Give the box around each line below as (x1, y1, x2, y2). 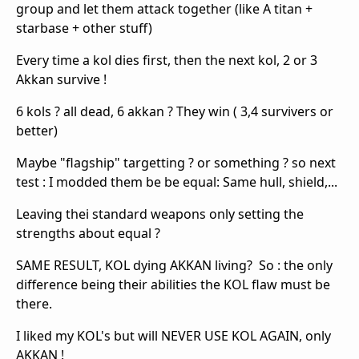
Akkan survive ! (16, 70, 107, 88)
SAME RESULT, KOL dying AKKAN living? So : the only (16, 256, 333, 274)
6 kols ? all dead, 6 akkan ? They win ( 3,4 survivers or (16, 102, 333, 120)
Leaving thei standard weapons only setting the (16, 204, 304, 223)
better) (16, 121, 58, 139)
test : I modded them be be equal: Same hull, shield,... (16, 172, 337, 191)
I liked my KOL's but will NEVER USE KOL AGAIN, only (16, 326, 331, 345)
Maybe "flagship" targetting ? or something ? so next (16, 153, 336, 171)
